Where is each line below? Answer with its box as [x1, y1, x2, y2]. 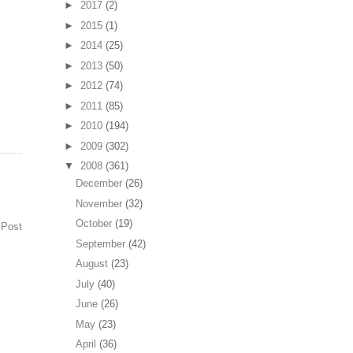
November [76, 197, 126, 210]
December [76, 177, 126, 190]
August [76, 258, 112, 270]
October [76, 217, 116, 230]
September [76, 237, 129, 250]
